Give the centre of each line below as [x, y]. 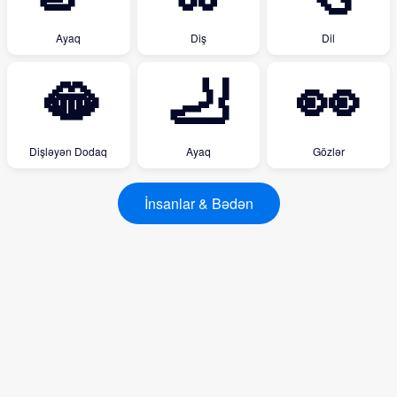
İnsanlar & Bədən [198, 203]
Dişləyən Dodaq [69, 151]
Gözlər [328, 151]
